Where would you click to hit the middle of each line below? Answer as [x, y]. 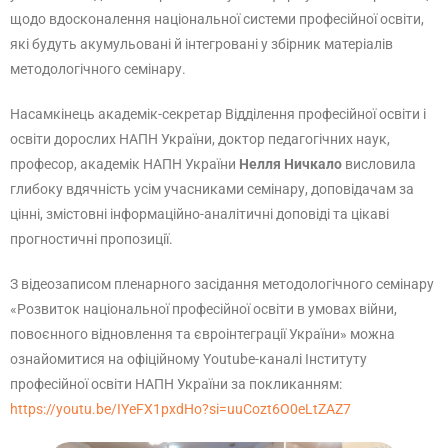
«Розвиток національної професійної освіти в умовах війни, [203, 309]
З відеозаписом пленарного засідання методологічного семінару [222, 284]
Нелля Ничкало [290, 164]
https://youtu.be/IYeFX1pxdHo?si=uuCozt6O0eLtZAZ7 [180, 409]
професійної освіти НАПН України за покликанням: [176, 384]
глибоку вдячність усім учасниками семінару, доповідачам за [212, 189]
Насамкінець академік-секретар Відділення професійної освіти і [218, 114]
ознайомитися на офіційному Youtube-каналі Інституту [188, 359]
